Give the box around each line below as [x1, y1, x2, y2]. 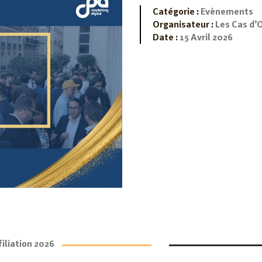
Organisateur [153, 19, 211, 30]
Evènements [199, 6, 253, 17]
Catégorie [153, 6, 195, 17]
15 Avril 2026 [178, 32, 233, 43]
